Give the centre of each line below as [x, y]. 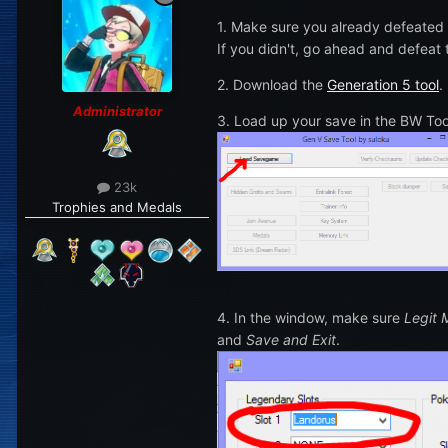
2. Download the [272, 85]
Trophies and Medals [117, 206]
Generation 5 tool [383, 85]
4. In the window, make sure [310, 317]
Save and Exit [291, 339]
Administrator [117, 111]
